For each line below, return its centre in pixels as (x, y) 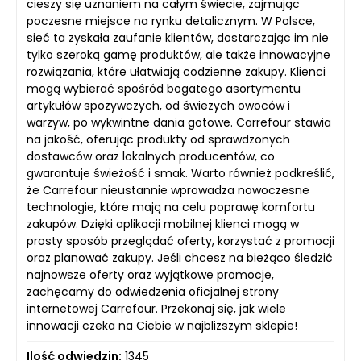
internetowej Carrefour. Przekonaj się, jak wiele (156, 308)
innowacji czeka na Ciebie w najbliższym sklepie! (162, 325)
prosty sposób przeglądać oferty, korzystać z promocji (180, 241)
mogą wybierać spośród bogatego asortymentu (164, 88)
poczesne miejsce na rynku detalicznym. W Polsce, (171, 21)
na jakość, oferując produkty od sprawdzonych (158, 139)
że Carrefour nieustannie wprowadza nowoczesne (168, 190)
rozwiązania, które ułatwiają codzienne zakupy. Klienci (176, 71)
